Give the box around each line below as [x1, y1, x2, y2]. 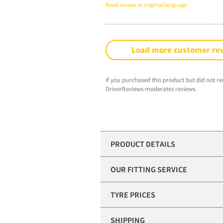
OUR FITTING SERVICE [111, 164, 187, 174]
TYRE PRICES [111, 189, 155, 200]
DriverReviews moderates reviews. [106, 84, 197, 93]
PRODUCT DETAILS [111, 138, 175, 149]
